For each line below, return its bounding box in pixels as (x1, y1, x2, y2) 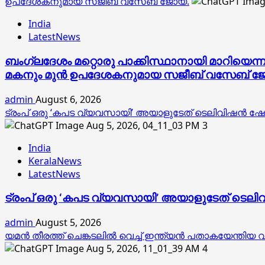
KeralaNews (28, 154, 82, 167)
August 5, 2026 (35, 215, 101, 229)
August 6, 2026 (35, 92, 101, 106)
